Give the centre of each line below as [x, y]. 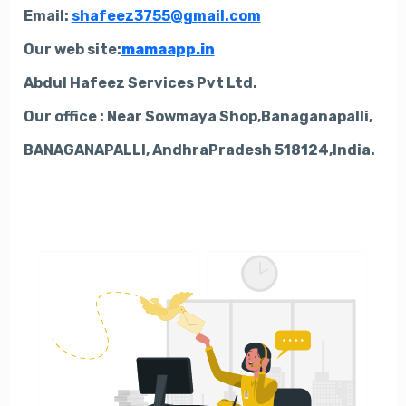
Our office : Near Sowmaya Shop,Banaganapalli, [198, 116]
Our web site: [72, 49]
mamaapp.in [168, 49]
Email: [47, 16]
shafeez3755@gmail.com [166, 16]
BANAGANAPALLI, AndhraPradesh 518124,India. [199, 150]
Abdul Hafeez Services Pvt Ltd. [140, 83]
